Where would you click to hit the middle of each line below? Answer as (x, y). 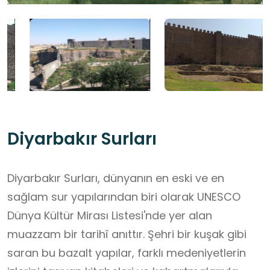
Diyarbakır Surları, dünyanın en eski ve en (116, 178)
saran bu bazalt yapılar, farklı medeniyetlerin (127, 253)
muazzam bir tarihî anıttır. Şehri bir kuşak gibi (127, 234)
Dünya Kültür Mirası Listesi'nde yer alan (110, 216)
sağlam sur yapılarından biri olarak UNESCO (124, 197)
